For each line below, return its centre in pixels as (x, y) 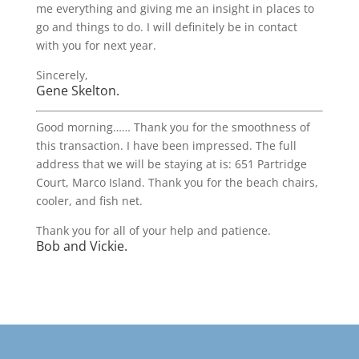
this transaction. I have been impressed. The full (166, 145)
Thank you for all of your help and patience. (153, 230)
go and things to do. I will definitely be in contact (166, 27)
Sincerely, (62, 75)
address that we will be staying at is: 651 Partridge (171, 164)
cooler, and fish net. (89, 201)
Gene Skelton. (77, 91)
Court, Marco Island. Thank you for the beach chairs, (177, 182)
